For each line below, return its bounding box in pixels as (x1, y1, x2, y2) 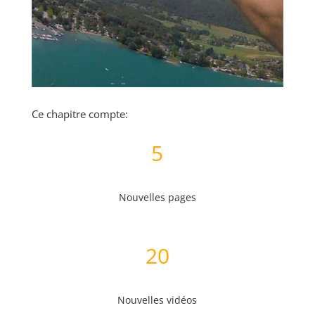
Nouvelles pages (118, 190, 196, 204)
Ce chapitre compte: (31, 106, 128, 121)
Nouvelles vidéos (117, 292, 198, 307)
